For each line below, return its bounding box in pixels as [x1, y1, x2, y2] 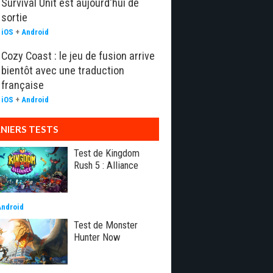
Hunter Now [74, 231, 121, 243]
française [1, 79, 44, 91]
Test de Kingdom [74, 147, 140, 159]
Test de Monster [74, 219, 138, 231]
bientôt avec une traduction [1, 64, 124, 77]
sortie [1, 11, 27, 24]
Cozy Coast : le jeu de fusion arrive [1, 49, 155, 62]
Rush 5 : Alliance [74, 159, 138, 171]
